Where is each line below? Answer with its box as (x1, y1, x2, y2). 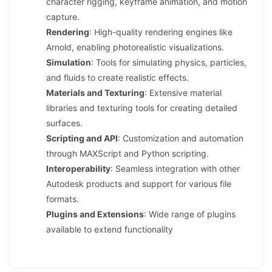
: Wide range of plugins (144, 209, 236, 220)
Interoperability (46, 163, 110, 174)
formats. (46, 194, 79, 205)
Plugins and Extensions (46, 209, 144, 220)
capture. (46, 12, 80, 22)
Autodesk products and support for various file (46, 178, 231, 189)
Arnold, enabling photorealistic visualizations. (46, 42, 224, 53)
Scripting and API (46, 133, 118, 144)
